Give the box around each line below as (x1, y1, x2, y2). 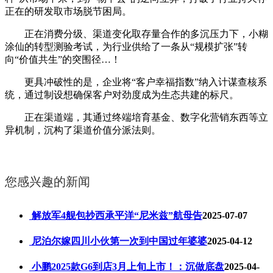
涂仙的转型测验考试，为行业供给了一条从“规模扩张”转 (5, 41, 247, 52)
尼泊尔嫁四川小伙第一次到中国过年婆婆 (29, 235, 207, 246)
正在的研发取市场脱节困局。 (5, 6, 132, 17)
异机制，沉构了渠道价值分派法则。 (5, 125, 161, 136)
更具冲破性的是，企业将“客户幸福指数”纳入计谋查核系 (5, 77, 267, 88)
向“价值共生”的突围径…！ (5, 54, 121, 65)
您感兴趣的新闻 (5, 175, 90, 189)
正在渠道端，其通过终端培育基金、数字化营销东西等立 (5, 112, 268, 123)
